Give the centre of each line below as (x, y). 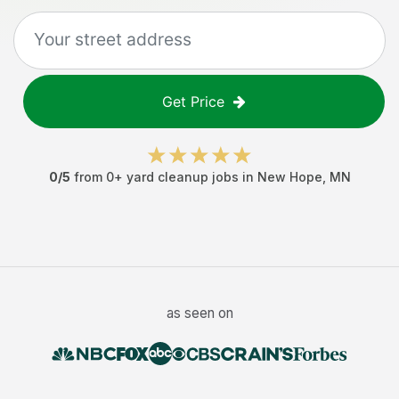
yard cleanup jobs (182, 177)
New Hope (289, 177)
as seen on (199, 313)
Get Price (193, 102)
